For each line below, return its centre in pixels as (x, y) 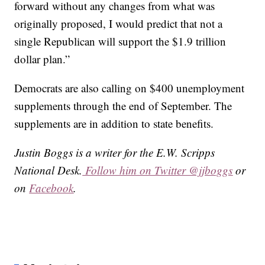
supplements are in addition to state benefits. (114, 124)
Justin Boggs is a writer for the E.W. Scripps (115, 153)
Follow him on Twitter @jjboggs (158, 170)
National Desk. (49, 170)
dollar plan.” (42, 59)
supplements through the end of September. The (123, 106)
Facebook (51, 188)
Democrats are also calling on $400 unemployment (130, 88)
